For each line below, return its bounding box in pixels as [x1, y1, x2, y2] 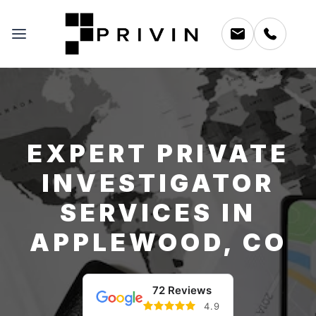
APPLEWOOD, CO [29, 226, 287, 257]
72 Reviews [152, 283, 212, 297]
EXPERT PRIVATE [27, 138, 289, 168]
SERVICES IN [60, 197, 256, 227]
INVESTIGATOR [42, 167, 274, 197]
